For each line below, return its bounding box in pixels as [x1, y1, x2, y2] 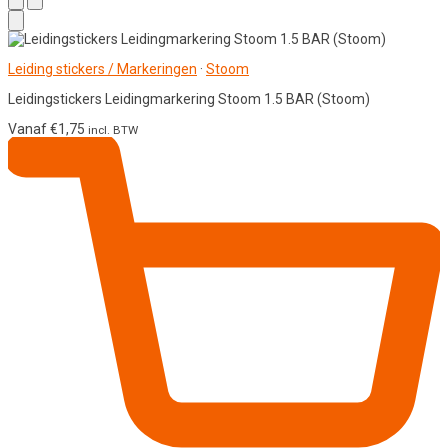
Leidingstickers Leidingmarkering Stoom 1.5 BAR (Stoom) [8, 90, 370, 107]
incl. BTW [88, 122, 138, 137]
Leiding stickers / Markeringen [8, 60, 197, 77]
